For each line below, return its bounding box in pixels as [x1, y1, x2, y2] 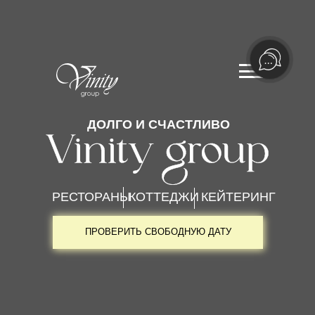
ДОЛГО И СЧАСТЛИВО [86, 117, 230, 131]
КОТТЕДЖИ [129, 190, 199, 204]
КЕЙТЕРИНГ [201, 190, 276, 204]
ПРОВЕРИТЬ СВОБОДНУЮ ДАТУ [84, 226, 231, 237]
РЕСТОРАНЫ [52, 190, 131, 204]
